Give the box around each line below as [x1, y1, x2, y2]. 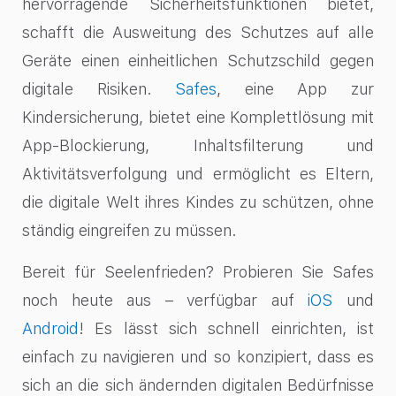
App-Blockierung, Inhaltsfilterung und [22, 136, 374, 156]
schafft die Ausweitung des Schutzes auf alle [22, 23, 374, 42]
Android [22, 318, 79, 338]
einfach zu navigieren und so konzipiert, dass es [22, 346, 374, 366]
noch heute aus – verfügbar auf [22, 290, 308, 309]
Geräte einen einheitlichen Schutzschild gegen [22, 51, 374, 71]
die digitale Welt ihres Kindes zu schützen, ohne [22, 193, 374, 212]
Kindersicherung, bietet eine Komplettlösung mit [22, 108, 374, 127]
